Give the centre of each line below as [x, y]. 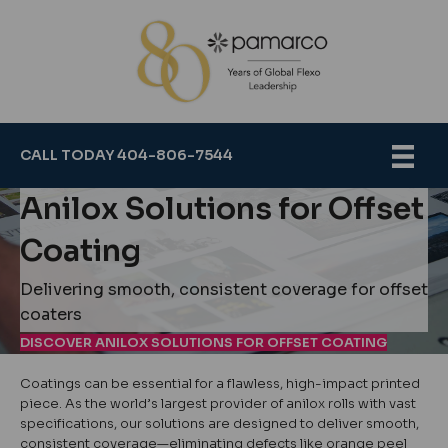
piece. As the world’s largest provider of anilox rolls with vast [218, 403]
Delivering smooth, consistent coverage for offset [224, 289]
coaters [51, 314]
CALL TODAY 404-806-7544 [126, 155]
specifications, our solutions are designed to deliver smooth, [219, 423]
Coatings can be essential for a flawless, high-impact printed [220, 383]
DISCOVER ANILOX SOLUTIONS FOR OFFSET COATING [203, 342]
